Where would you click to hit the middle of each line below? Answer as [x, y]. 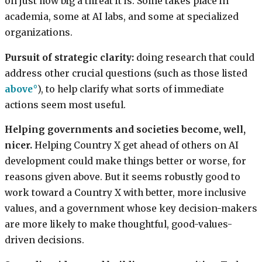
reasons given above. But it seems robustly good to [123, 177]
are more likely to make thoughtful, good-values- [118, 225]
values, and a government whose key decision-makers [131, 209]
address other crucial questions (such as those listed [126, 73]
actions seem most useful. [65, 105]
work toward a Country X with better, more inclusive [125, 193]
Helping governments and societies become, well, [125, 130]
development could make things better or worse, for [125, 161]
